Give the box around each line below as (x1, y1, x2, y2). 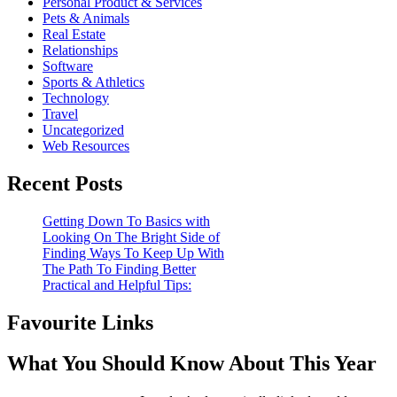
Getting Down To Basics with (43, 213, 210, 229)
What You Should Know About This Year (7, 352, 377, 376)
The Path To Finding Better (43, 261, 196, 276)
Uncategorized (43, 121, 124, 137)
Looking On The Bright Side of (43, 229, 220, 245)
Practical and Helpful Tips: (43, 276, 191, 292)
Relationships (43, 42, 118, 58)
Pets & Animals (43, 10, 129, 26)
